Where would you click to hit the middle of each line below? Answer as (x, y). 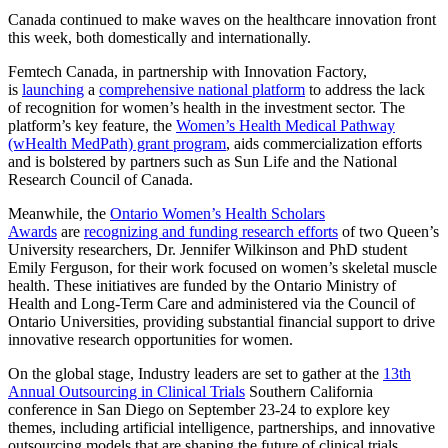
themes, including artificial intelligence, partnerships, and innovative (221, 428)
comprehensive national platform (202, 90)
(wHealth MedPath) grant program (117, 144)
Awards (32, 232)
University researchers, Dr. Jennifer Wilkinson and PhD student (207, 250)
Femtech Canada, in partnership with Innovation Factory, (187, 72)
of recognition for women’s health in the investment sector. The (206, 108)
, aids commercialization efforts (324, 144)
